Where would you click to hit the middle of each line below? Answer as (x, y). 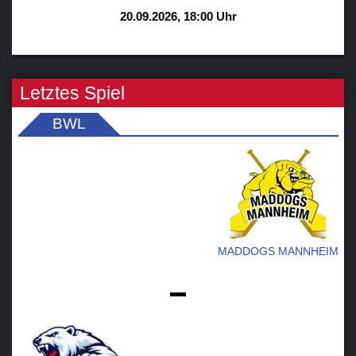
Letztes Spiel (72, 93)
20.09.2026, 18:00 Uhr (178, 16)
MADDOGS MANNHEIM (278, 251)
